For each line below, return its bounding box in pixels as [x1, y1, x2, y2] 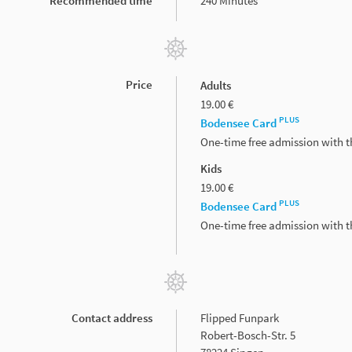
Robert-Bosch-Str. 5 [200, 327, 295, 343]
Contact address [71, 310, 152, 325]
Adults [200, 77, 231, 93]
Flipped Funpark [200, 310, 279, 325]
